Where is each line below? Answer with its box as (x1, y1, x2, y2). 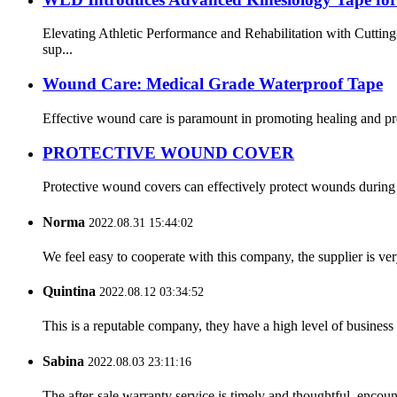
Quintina (43, 284, 96, 300)
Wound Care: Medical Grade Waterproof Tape (43, 74, 383, 94)
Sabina (43, 353, 84, 369)
